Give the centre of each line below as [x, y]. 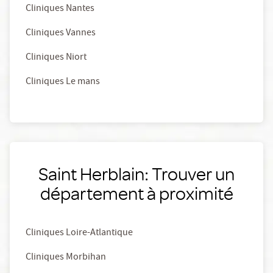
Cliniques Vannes [61, 34]
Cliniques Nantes [60, 9]
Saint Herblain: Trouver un [136, 174]
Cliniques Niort [56, 58]
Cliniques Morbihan [66, 258]
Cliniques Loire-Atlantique [79, 234]
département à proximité [136, 193]
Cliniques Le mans [63, 83]
